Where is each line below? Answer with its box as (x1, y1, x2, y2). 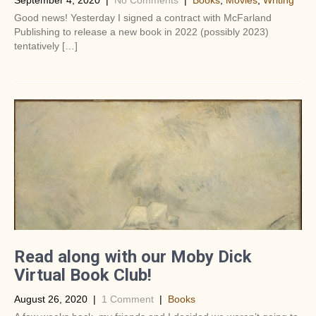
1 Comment (102, 293, 154, 305)
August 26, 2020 (14, 293, 87, 305)
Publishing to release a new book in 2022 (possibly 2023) (14, 26, 269, 37)
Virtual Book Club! (14, 265, 152, 285)
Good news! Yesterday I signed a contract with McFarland (14, 12, 272, 23)
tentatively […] (14, 40, 78, 51)
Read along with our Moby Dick (14, 247, 252, 267)
